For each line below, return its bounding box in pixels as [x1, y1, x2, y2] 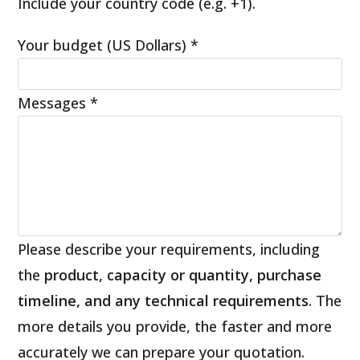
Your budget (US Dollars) [18, 35, 191, 55]
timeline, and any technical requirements [18, 290, 309, 310]
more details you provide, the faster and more [18, 316, 333, 336]
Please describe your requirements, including [18, 239, 321, 259]
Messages [18, 92, 91, 112]
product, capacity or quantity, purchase [44, 264, 322, 284]
